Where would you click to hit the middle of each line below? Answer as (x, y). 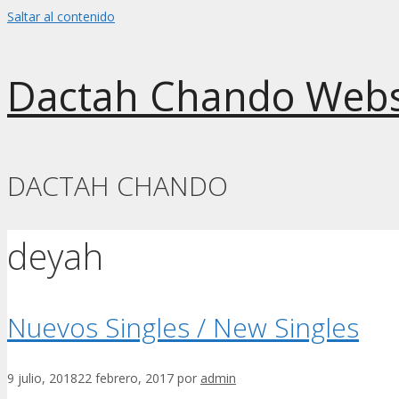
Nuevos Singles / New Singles (183, 327)
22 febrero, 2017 (126, 379)
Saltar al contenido (61, 16)
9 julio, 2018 (42, 379)
